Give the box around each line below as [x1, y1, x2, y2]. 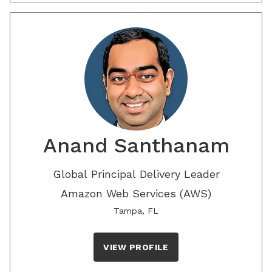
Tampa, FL [114, 206, 158, 216]
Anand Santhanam [42, 133, 229, 157]
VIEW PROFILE [103, 242, 169, 252]
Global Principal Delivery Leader [52, 168, 220, 180]
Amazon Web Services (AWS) [61, 187, 211, 200]
